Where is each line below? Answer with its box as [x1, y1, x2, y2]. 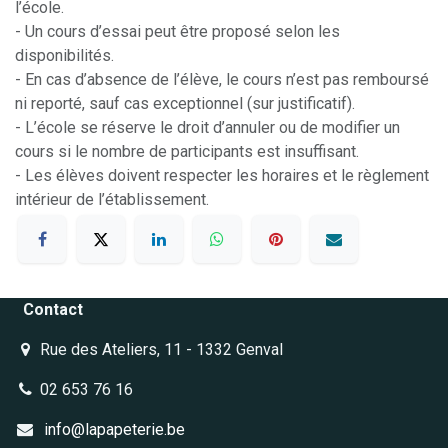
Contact [23, 300, 83, 320]
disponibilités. [15, 45, 114, 65]
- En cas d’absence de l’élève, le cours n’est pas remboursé [15, 69, 429, 89]
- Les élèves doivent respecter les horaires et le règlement [15, 165, 429, 185]
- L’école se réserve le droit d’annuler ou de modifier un [15, 117, 400, 137]
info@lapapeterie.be [39, 420, 185, 440]
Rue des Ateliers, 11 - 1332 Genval [35, 340, 283, 360]
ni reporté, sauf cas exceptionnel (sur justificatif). [15, 93, 355, 113]
